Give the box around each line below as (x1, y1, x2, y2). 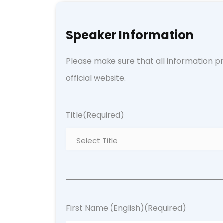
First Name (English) (66, 202, 144, 214)
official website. (66, 72, 126, 84)
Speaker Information (66, 27, 194, 43)
